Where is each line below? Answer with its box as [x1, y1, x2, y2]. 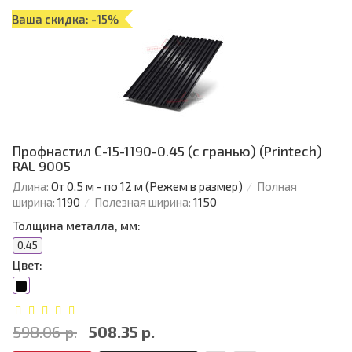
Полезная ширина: [94, 195, 191, 210]
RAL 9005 [13, 158, 71, 174]
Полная [257, 179, 297, 194]
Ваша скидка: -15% [12, 12, 119, 27]
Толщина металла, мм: [13, 218, 141, 233]
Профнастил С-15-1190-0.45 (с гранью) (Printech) [13, 143, 322, 159]
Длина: [13, 179, 49, 194]
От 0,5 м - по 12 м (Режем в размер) [51, 179, 243, 194]
